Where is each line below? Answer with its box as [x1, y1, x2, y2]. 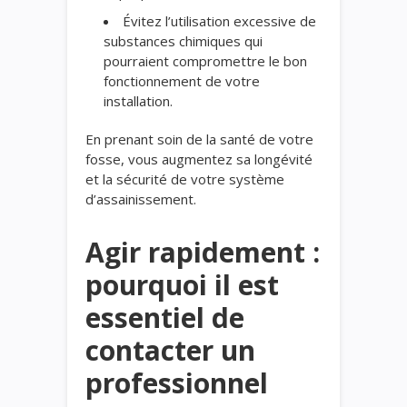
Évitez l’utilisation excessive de [123, 11, 316, 30]
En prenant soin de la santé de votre [85, 129, 313, 148]
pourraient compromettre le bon [104, 51, 307, 70]
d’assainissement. [85, 189, 196, 208]
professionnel [85, 363, 268, 402]
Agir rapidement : [85, 233, 320, 271]
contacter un [85, 331, 255, 369]
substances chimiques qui [104, 31, 263, 50]
